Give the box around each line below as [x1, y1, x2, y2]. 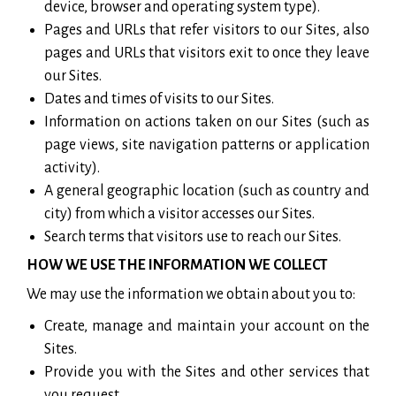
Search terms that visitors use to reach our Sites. [44, 228, 341, 245]
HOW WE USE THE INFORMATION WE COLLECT [27, 256, 328, 273]
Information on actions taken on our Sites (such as [44, 113, 369, 130]
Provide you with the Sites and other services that [44, 363, 369, 380]
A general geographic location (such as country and [44, 182, 369, 199]
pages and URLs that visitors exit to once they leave [44, 44, 369, 61]
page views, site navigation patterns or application [44, 136, 369, 153]
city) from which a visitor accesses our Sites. [44, 205, 315, 222]
